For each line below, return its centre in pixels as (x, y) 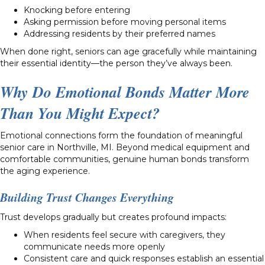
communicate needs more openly (94, 246)
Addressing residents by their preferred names (119, 33)
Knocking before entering (77, 10)
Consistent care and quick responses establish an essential (144, 258)
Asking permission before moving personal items (125, 22)
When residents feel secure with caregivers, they (125, 235)
